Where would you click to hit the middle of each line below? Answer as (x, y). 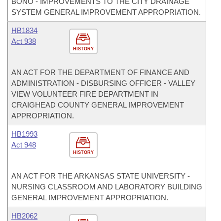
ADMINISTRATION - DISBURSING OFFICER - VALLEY (103, 83)
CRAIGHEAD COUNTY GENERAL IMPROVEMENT (98, 105)
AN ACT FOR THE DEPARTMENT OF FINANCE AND (100, 72)
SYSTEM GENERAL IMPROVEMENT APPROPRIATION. (106, 12)
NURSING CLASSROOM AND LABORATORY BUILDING (107, 187)
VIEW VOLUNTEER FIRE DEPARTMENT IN (85, 94)
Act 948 (24, 145)
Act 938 (24, 41)
